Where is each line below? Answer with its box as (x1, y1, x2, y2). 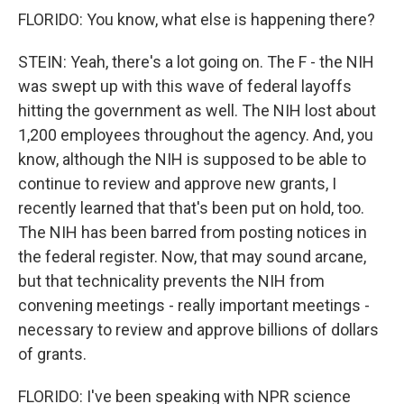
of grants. (18, 344, 87, 363)
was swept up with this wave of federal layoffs (18, 77, 352, 96)
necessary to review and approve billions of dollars (18, 320, 379, 339)
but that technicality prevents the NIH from (18, 271, 325, 290)
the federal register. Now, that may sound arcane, (18, 247, 366, 266)
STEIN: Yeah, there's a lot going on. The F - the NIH (18, 52, 374, 71)
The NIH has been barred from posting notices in (18, 223, 367, 242)
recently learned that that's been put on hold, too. (18, 198, 364, 217)
